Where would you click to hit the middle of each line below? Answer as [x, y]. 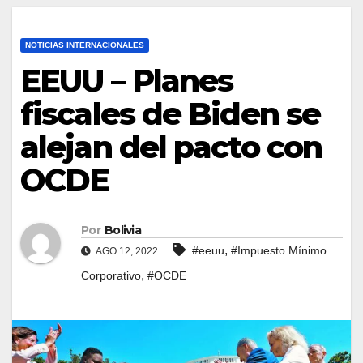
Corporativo [111, 276]
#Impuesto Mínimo [279, 251]
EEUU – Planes [127, 80]
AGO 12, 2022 [126, 252]
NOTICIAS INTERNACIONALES [85, 45]
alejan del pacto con [171, 147]
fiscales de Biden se [171, 113]
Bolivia [123, 231]
